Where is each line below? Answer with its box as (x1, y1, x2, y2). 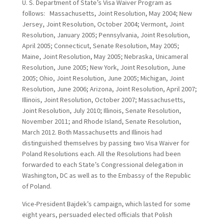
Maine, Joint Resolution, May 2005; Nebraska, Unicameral (22, 52, 188, 61)
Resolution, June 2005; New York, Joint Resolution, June (22, 63, 186, 72)
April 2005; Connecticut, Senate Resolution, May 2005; (22, 41, 179, 50)
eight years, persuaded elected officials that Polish (22, 210, 172, 219)
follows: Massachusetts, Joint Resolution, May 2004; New (22, 9, 192, 18)
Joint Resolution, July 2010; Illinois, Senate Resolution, (22, 106, 181, 115)
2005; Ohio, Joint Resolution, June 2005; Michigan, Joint (22, 74, 184, 82)
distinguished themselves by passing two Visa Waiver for (22, 138, 190, 147)
